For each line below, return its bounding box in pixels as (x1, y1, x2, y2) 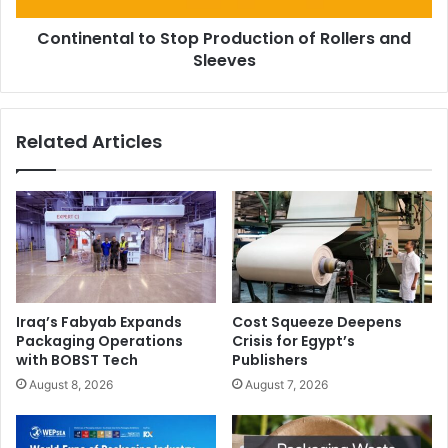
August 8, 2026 (29, 377, 113, 393)
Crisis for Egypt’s (232, 331, 355, 352)
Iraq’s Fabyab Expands (16, 312, 182, 333)
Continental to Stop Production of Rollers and (37, 26, 411, 50)
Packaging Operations (16, 331, 183, 352)
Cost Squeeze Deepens (232, 312, 402, 333)
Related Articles (16, 128, 162, 154)
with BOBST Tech (16, 350, 138, 371)
